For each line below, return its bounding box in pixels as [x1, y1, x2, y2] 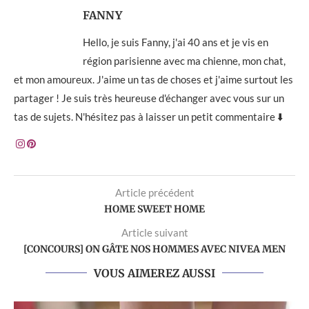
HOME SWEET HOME [104, 202, 205, 215]
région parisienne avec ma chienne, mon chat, [83, 54, 286, 67]
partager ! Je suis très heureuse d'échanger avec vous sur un [14, 91, 284, 104]
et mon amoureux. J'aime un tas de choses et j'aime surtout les [14, 72, 293, 86]
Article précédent [114, 186, 195, 199]
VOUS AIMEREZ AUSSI [94, 266, 215, 280]
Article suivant [121, 226, 188, 239]
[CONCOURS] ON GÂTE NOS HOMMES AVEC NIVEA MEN [23, 242, 286, 255]
